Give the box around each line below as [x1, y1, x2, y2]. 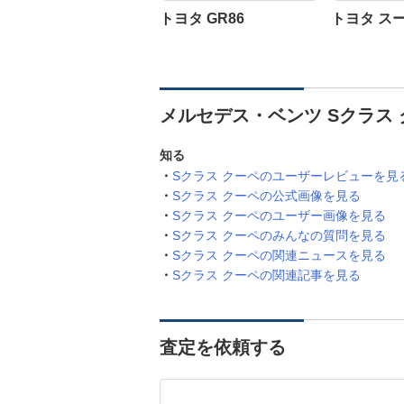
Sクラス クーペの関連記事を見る [172, 268, 361, 282]
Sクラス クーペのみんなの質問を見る [172, 228, 386, 243]
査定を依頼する [160, 337, 286, 357]
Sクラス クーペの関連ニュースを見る [172, 248, 386, 262]
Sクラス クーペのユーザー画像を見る [172, 208, 386, 223]
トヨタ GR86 [160, 11, 244, 26]
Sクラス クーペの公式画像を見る [172, 188, 361, 203]
